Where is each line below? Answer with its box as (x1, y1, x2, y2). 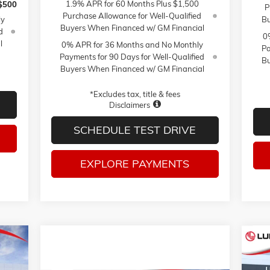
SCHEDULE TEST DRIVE (74, 123, 196, 137)
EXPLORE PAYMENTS (80, 157, 190, 171)
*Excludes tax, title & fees (89, 89, 180, 99)
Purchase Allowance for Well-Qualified (63, 11, 202, 21)
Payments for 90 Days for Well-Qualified (60, 52, 205, 62)
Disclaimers (108, 100, 150, 110)
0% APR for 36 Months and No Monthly (61, 40, 203, 50)
